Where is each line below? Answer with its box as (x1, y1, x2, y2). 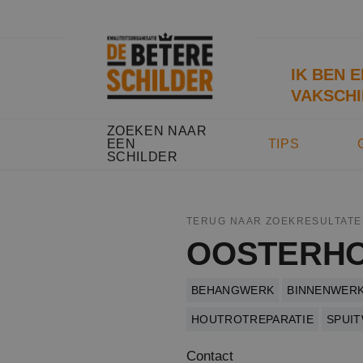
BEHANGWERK (191, 284, 275, 297)
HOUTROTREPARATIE (191, 313, 314, 326)
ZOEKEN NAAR (106, 124, 207, 138)
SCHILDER (106, 150, 178, 164)
